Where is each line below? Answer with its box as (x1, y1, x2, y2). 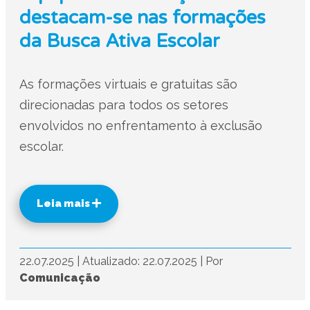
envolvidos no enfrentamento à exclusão (19, 118, 262, 133)
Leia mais (36, 197, 92, 210)
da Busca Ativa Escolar (19, 30, 220, 53)
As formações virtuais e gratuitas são (19, 77, 237, 91)
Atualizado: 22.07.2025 (82, 255, 200, 268)
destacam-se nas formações (19, 6, 266, 29)
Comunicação (19, 271, 100, 284)
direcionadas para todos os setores (19, 98, 228, 112)
